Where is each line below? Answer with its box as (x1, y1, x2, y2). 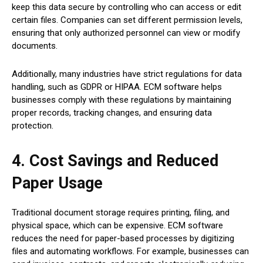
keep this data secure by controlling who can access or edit (12, 2, 241, 13)
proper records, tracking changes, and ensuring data (12, 107, 212, 119)
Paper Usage (12, 174, 103, 193)
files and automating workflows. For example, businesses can (12, 246, 249, 257)
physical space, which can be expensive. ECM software (12, 220, 223, 231)
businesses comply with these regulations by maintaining (12, 95, 231, 106)
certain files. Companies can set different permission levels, (12, 15, 242, 26)
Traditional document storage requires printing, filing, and (12, 207, 230, 218)
